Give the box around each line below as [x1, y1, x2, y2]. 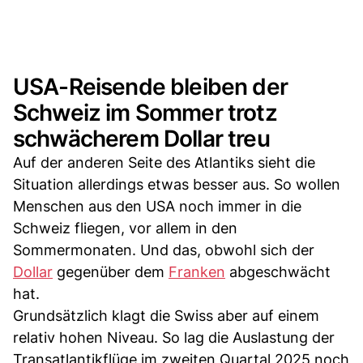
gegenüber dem [53, 263, 169, 280]
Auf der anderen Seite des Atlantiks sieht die [13, 153, 315, 171]
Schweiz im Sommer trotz [13, 98, 277, 126]
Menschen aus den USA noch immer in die [13, 197, 301, 215]
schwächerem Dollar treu [13, 124, 270, 152]
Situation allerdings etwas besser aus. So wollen [13, 175, 340, 193]
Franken [169, 263, 225, 280]
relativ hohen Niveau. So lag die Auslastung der [13, 328, 335, 346]
